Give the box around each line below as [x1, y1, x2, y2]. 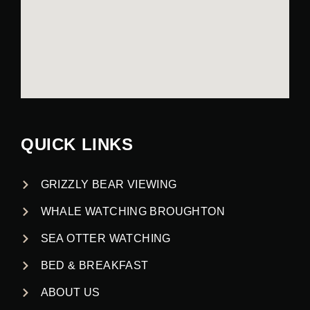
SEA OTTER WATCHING [40, 232, 171, 244]
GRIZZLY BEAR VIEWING [40, 178, 177, 190]
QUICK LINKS [21, 134, 134, 154]
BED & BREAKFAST [40, 259, 149, 271]
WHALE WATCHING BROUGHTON [40, 205, 226, 217]
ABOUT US [40, 286, 100, 298]
